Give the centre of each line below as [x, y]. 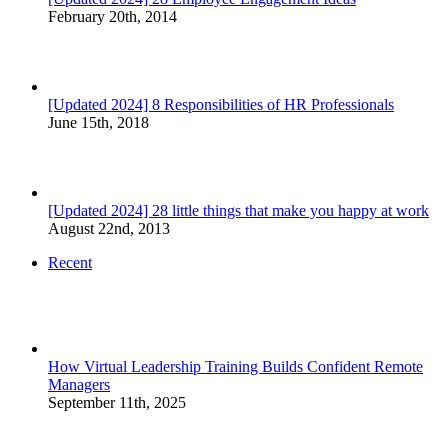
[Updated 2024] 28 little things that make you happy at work [238, 210]
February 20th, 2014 [112, 16]
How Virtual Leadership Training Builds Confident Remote [235, 366]
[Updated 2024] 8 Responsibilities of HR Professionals [221, 104]
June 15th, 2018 [98, 122]
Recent [70, 262]
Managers [79, 384]
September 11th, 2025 [117, 402]
